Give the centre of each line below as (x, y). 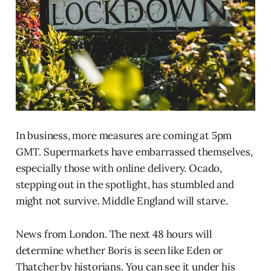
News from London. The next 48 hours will (114, 234)
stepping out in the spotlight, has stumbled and (125, 185)
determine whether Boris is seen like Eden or (119, 251)
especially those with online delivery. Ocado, (119, 168)
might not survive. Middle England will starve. (122, 201)
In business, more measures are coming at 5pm (124, 136)
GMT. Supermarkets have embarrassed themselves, (134, 152)
